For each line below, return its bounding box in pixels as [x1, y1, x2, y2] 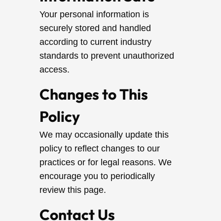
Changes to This [39, 85, 148, 104]
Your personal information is [39, 9, 149, 19]
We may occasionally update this [39, 130, 169, 140]
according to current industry [39, 37, 151, 47]
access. [39, 65, 70, 74]
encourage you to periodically [39, 171, 155, 181]
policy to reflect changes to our [39, 144, 160, 153]
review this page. [39, 185, 106, 195]
